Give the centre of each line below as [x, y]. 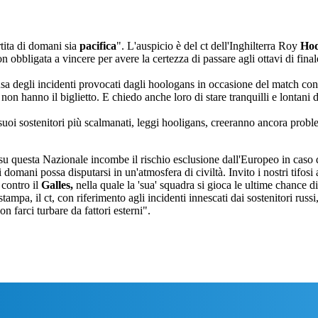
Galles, [56, 185]
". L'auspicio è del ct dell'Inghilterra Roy [208, 46]
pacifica [98, 46]
